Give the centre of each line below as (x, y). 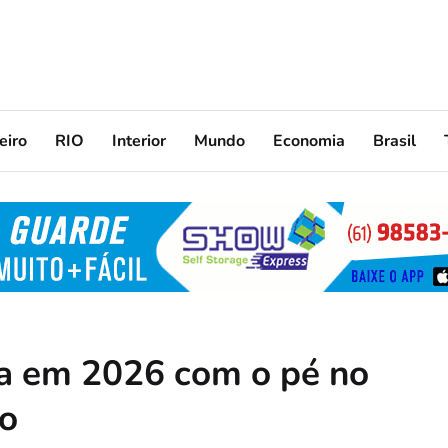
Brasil (394, 140)
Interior (139, 140)
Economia (309, 140)
